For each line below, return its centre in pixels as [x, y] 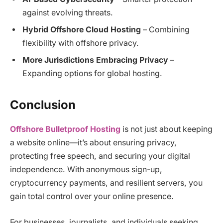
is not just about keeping [167, 129]
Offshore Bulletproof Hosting [65, 129]
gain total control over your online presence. [92, 197]
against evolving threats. [68, 13]
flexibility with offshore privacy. [81, 43]
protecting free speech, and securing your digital [100, 156]
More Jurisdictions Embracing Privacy [95, 60]
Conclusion [43, 105]
